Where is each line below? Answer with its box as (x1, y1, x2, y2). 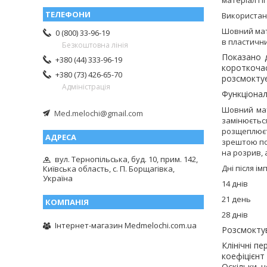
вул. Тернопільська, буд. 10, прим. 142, (55, 154, 198, 165)
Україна (43, 173, 73, 184)
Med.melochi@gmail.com (54, 108, 143, 119)
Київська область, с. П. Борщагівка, (43, 163, 175, 175)
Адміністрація (62, 81, 110, 92)
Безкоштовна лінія (62, 39, 128, 50)
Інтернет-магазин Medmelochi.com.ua (55, 219, 197, 231)
